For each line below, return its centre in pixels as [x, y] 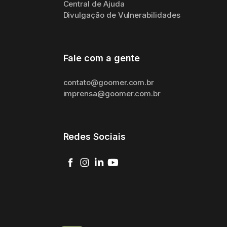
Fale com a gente [102, 58]
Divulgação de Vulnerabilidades [122, 15]
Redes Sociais [94, 137]
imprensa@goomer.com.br [112, 93]
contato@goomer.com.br [109, 82]
